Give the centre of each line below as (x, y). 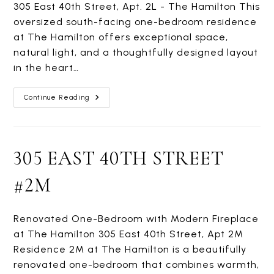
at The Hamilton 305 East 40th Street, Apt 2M (129, 234)
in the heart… (46, 68)
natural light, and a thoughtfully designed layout (136, 52)
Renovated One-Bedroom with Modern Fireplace (136, 219)
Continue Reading (57, 98)
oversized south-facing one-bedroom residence (135, 22)
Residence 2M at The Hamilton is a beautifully (130, 249)
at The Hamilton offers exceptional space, (121, 37)
